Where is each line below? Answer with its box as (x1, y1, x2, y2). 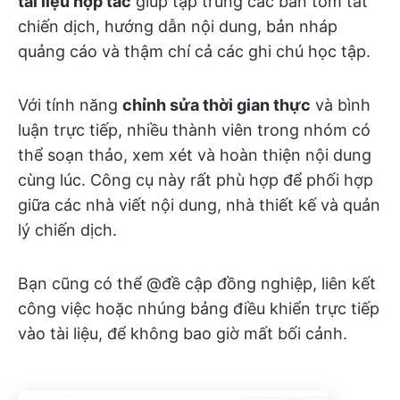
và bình (311, 96, 371, 115)
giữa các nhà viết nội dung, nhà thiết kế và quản (18, 196, 380, 215)
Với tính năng (18, 96, 122, 115)
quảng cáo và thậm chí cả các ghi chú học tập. (18, 42, 371, 62)
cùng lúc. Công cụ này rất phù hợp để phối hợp (18, 171, 373, 190)
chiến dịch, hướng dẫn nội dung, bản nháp (18, 17, 337, 37)
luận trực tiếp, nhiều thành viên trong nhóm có (18, 121, 371, 140)
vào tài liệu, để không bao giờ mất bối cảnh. (18, 324, 347, 344)
